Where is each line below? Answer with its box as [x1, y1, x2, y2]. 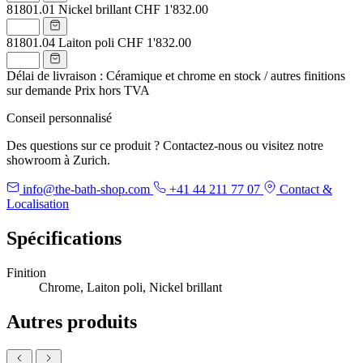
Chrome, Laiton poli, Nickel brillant [39, 280, 222, 294]
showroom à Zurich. [6, 152, 110, 167]
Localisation [6, 196, 69, 211]
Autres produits [6, 310, 137, 332]
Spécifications [6, 227, 122, 249]
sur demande [6, 83, 71, 97]
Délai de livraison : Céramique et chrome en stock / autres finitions [6, 68, 345, 83]
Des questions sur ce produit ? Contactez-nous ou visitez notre [6, 138, 323, 152]
